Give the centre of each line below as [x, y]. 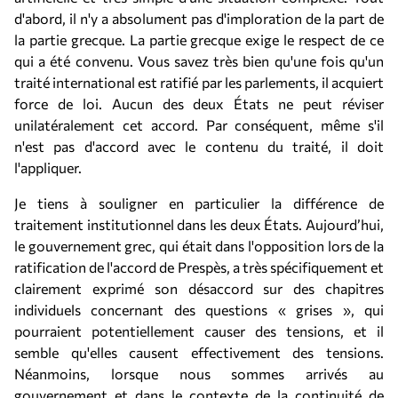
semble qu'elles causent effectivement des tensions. [199, 352]
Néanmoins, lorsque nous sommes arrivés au [199, 374]
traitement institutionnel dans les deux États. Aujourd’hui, [199, 224]
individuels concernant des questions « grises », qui [199, 310]
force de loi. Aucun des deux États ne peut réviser [199, 103]
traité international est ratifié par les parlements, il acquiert [199, 82]
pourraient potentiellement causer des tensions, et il [199, 331]
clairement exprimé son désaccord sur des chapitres [199, 288]
